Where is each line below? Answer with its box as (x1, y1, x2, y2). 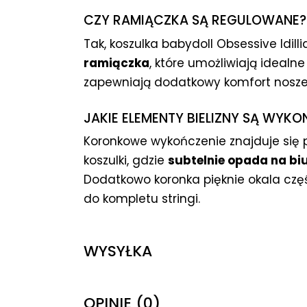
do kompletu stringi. (84, 191, 200, 208)
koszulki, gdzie (84, 152, 168, 169)
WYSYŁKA (84, 241, 152, 262)
